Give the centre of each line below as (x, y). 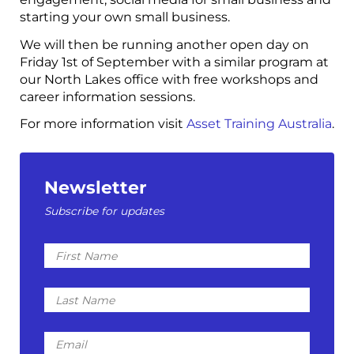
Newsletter (96, 187)
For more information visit (103, 124)
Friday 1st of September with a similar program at (174, 62)
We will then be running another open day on (164, 44)
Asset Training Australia (259, 124)
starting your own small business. (125, 17)
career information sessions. (107, 96)
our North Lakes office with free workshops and (169, 79)
